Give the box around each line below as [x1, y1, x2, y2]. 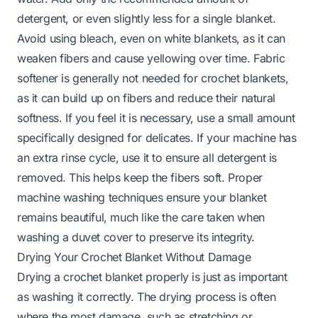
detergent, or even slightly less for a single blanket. [17, 11, 276, 26]
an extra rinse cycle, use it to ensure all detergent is [17, 150, 278, 165]
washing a [17, 229, 72, 244]
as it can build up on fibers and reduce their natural [17, 90, 275, 105]
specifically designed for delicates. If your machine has [17, 130, 297, 145]
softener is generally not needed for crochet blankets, [17, 70, 289, 85]
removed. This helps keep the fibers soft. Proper [17, 170, 263, 185]
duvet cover [72, 229, 133, 244]
